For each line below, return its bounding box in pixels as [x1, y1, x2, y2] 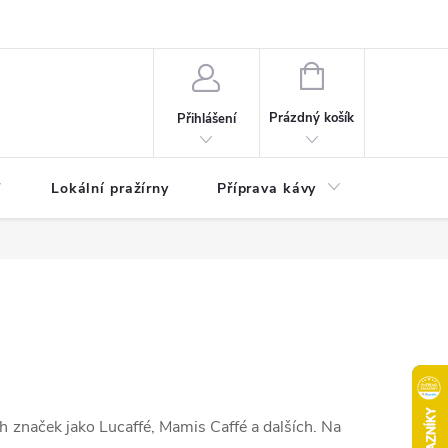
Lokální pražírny [50, 179, 169, 198]
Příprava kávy [216, 179, 317, 198]
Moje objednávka [58, 15, 157, 33]
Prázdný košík [269, 109, 355, 127]
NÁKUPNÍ [322, 65, 380, 83]
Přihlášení [176, 109, 236, 128]
